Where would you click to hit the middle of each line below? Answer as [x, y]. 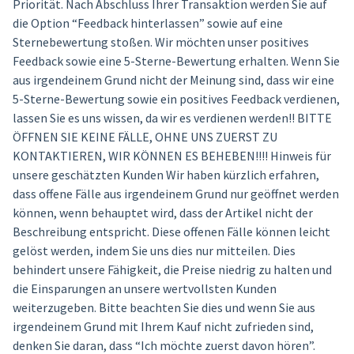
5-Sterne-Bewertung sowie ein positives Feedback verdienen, [176, 99]
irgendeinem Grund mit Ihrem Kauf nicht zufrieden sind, [163, 326]
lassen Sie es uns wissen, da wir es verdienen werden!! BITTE [172, 118]
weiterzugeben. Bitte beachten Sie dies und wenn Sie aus [164, 307]
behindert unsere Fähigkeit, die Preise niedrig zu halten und [172, 269]
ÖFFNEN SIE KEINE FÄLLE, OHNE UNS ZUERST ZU [145, 137]
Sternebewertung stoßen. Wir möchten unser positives [160, 42]
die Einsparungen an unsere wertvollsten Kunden [144, 288]
